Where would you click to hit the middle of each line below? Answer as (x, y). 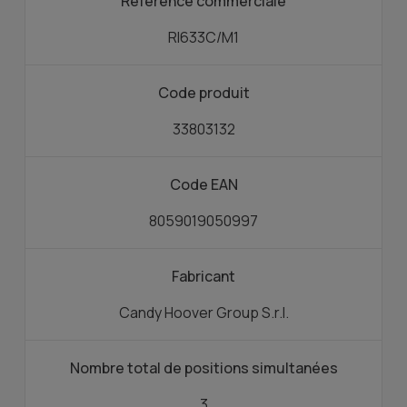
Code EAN (203, 185)
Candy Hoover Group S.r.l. (203, 313)
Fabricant (203, 277)
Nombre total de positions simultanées (203, 368)
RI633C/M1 (203, 38)
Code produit (203, 93)
